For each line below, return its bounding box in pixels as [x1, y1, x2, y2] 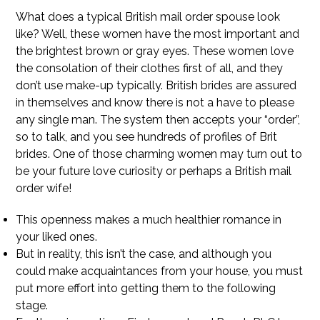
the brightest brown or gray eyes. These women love [16, 44, 294, 58]
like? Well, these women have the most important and [16, 27, 300, 41]
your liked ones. [16, 230, 98, 244]
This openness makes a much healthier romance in [16, 213, 282, 226]
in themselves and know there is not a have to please [16, 96, 295, 109]
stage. [16, 299, 49, 312]
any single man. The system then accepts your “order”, [16, 113, 301, 126]
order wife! [16, 181, 72, 195]
